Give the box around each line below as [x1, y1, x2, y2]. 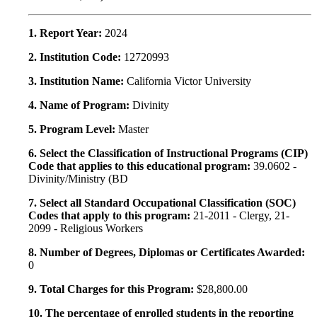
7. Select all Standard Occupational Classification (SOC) [28, 197, 296, 209]
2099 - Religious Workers [28, 222, 143, 235]
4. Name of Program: [28, 99, 132, 112]
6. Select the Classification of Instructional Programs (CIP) [28, 147, 308, 160]
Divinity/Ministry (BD [28, 173, 128, 185]
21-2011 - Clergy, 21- [193, 209, 289, 222]
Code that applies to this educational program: [28, 160, 253, 173]
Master [118, 123, 149, 136]
